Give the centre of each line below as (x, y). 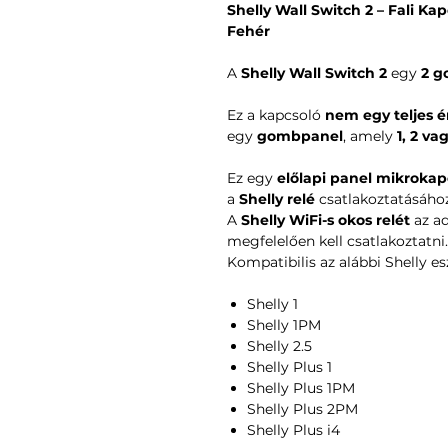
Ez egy (252, 177)
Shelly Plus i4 (293, 429)
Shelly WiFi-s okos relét (325, 219)
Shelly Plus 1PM (301, 387)
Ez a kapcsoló (276, 114)
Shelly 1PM (284, 324)
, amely (370, 135)
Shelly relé (277, 198)
